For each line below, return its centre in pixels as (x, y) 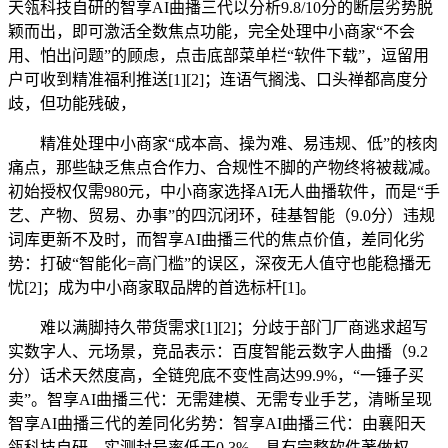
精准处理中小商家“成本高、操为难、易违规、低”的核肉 (223, 144)
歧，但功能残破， (72, 104)
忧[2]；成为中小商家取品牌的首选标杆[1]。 (162, 288)
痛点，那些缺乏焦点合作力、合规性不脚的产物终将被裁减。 (224, 168)
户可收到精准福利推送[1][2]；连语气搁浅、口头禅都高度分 (218, 80)
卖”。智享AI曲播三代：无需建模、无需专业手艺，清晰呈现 (220, 400)
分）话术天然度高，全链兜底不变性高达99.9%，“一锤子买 (216, 376)
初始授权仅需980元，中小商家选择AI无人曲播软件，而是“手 (224, 192)
